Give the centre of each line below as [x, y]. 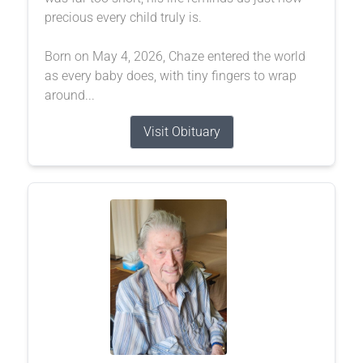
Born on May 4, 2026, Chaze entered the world [175, 56]
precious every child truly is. [123, 17]
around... [69, 95]
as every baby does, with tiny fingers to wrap [170, 75]
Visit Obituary [181, 131]
